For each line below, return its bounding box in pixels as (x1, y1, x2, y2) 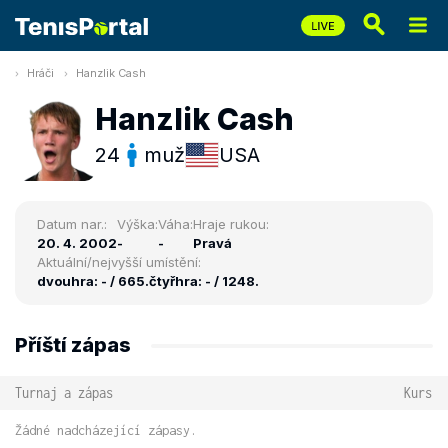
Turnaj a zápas (15, 384, 113, 401)
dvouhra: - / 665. (37, 273, 149, 289)
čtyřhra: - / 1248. (149, 273, 259, 289)
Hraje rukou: (193, 216, 269, 232)
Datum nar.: (37, 216, 107, 232)
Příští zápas (15, 333, 131, 357)
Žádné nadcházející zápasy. (15, 423, 197, 438)
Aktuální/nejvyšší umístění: (37, 254, 201, 270)
